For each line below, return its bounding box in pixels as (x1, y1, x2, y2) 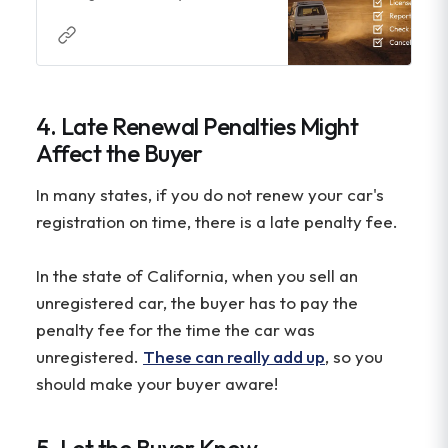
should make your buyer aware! (36, 372, 278, 394)
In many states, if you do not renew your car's (36, 183, 384, 205)
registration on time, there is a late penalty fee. (36, 210, 398, 232)
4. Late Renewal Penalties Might (36, 111, 359, 142)
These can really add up (143, 345, 325, 367)
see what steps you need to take (56, 3, 256, 22)
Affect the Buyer (36, 138, 203, 169)
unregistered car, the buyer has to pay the (36, 291, 358, 313)
